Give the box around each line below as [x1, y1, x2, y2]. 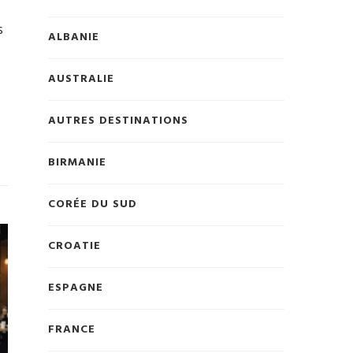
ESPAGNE [48, 279, 103, 298]
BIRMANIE [48, 154, 106, 173]
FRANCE [48, 321, 95, 340]
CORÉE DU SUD [48, 195, 137, 214]
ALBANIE [48, 28, 99, 47]
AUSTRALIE [48, 70, 114, 89]
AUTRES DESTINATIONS [48, 112, 188, 131]
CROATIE [48, 237, 101, 256]
